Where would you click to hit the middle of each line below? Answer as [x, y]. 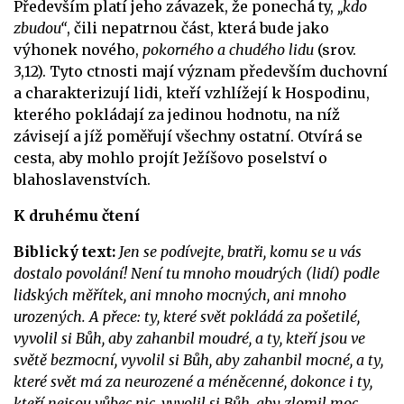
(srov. [337, 49]
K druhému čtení [77, 215]
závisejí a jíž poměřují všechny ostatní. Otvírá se [188, 136]
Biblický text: [66, 251]
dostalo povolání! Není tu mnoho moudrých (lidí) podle [197, 273]
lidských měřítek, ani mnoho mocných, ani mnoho [180, 294]
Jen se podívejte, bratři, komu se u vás [240, 251]
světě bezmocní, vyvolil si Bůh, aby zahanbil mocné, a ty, [198, 359]
